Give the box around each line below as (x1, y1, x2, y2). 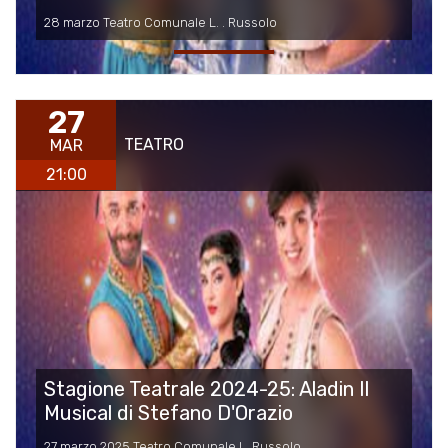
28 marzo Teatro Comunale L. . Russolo (44, 15, 277, 31)
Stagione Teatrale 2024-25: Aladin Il (44, 377, 369, 402)
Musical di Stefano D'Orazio (44, 401, 293, 426)
